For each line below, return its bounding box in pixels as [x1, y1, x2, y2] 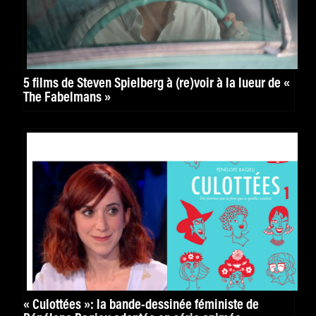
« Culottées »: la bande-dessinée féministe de [23, 298, 259, 312]
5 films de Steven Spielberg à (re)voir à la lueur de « [23, 76, 290, 91]
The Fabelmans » [23, 90, 111, 105]
